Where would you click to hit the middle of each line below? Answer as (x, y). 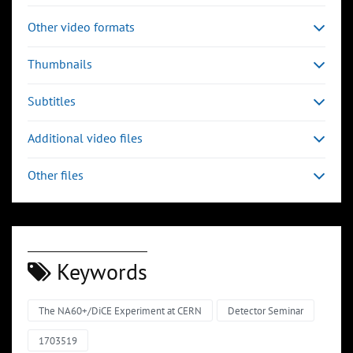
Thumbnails (60, 64)
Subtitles (52, 101)
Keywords (99, 272)
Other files (56, 175)
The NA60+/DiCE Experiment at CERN (120, 311)
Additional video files (85, 138)
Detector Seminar (265, 311)
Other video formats (81, 27)
